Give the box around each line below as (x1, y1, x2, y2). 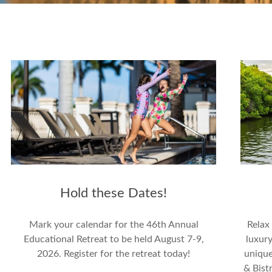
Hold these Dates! (60, 186, 168, 200)
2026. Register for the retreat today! (37, 248, 191, 259)
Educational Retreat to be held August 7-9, (23, 234, 204, 244)
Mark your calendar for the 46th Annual (29, 219, 199, 229)
